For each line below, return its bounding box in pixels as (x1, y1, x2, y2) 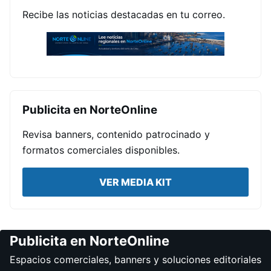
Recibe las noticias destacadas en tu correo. (22, 8, 225, 21)
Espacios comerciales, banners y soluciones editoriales (10, 253, 261, 266)
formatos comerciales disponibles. (22, 143, 180, 156)
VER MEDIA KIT (99, 175, 172, 188)
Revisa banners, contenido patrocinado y (22, 128, 210, 140)
